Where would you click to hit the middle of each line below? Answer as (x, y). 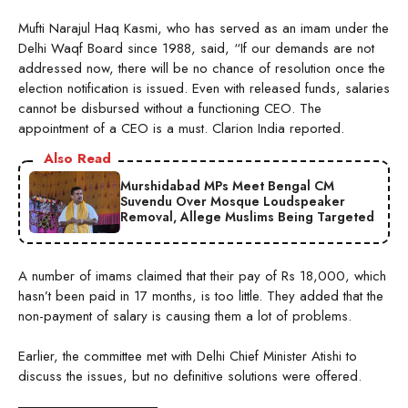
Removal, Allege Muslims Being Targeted (247, 217)
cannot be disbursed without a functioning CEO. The (170, 108)
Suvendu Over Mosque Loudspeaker (233, 202)
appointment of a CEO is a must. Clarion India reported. (184, 128)
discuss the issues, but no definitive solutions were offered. (190, 377)
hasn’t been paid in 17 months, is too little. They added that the (201, 296)
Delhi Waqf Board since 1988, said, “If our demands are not (196, 48)
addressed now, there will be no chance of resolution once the (202, 68)
